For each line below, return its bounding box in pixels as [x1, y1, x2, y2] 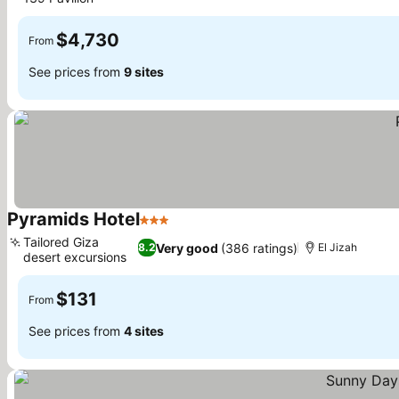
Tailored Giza [23, 234, 99, 249]
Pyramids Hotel [7, 208, 140, 230]
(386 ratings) [221, 240, 298, 256]
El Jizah [318, 240, 358, 254]
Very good [156, 240, 219, 256]
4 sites [124, 322, 164, 338]
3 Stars [139, 220, 187, 238]
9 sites [124, 63, 164, 79]
